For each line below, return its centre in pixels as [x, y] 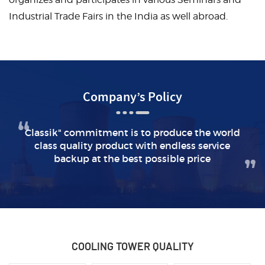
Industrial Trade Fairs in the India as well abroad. [118, 17]
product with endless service [162, 146]
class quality [64, 146]
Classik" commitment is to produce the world [132, 133]
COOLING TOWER [111, 248]
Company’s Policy [132, 98]
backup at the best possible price [132, 159]
